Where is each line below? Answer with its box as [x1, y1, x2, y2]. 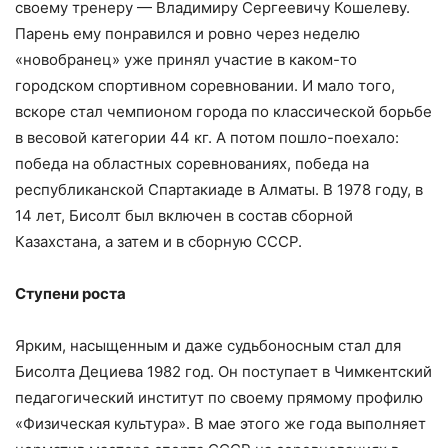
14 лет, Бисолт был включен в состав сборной [15, 206, 353, 225]
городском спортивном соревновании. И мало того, [15, 76, 395, 95]
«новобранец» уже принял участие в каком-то [15, 50, 357, 69]
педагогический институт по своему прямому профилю [15, 388, 423, 407]
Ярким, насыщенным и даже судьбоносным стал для [15, 336, 401, 355]
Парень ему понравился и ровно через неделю [15, 24, 360, 43]
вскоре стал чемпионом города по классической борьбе [15, 102, 432, 121]
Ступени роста [15, 284, 126, 303]
